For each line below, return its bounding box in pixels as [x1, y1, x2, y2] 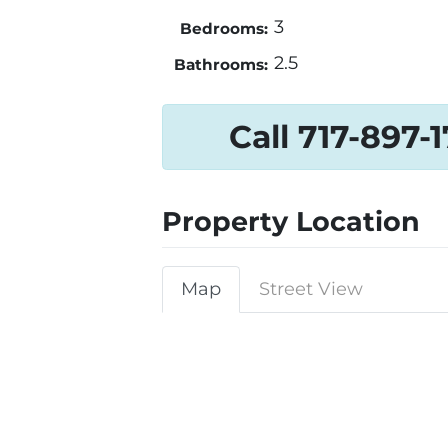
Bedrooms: [179, 19, 268, 39]
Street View [259, 278, 363, 301]
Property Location [162, 205, 420, 239]
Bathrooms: [173, 55, 268, 75]
